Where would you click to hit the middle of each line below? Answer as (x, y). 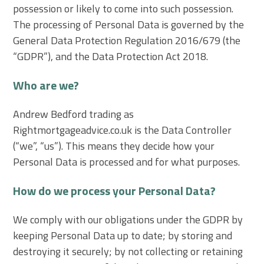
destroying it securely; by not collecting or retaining (128, 251)
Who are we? (46, 85)
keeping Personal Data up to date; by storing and (123, 235)
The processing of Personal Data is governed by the (129, 24)
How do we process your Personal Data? (115, 190)
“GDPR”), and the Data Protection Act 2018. (111, 56)
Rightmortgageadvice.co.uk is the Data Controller (123, 130)
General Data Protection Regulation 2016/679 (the (127, 40)
